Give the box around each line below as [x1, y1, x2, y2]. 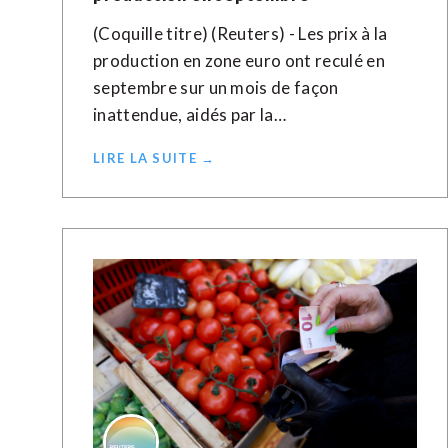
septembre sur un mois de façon [93, 77, 339, 98]
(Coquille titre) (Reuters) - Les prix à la [93, 23, 388, 44]
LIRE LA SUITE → [93, 150, 216, 166]
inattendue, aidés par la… [93, 104, 287, 125]
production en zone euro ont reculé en [93, 50, 385, 71]
